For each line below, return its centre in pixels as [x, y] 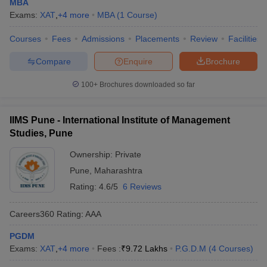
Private [128, 154]
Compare [53, 61]
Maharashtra [118, 170]
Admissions [103, 39]
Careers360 [32, 214]
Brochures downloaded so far [146, 85]
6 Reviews [142, 187]
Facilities [245, 39]
